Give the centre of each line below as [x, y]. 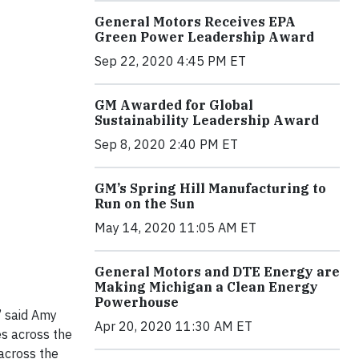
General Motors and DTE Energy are [217, 272]
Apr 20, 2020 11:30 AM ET [173, 327]
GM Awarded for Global [174, 105]
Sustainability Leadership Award [207, 121]
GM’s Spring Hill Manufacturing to [210, 189]
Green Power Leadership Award [204, 37]
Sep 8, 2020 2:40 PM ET [166, 145]
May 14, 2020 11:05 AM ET [175, 228]
